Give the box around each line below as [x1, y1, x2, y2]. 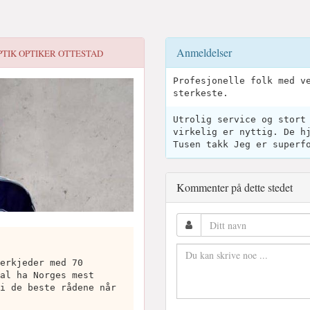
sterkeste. [173, 88, 228, 98]
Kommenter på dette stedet [176, 180, 293, 194]
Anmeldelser [176, 45, 232, 60]
